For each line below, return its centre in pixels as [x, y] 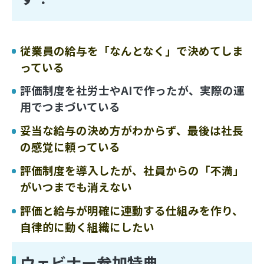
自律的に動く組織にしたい [88, 227]
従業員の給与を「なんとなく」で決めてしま [132, 50]
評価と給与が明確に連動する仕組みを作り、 [132, 210]
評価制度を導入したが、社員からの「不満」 [132, 170]
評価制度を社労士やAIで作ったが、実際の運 [133, 90]
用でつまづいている [70, 107]
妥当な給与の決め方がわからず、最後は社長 [132, 130]
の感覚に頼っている [70, 147]
